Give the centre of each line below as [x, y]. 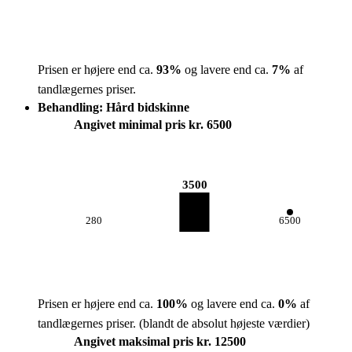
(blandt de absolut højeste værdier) [223, 323]
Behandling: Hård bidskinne [114, 107]
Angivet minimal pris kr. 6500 [153, 125]
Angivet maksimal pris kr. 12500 [160, 341]
